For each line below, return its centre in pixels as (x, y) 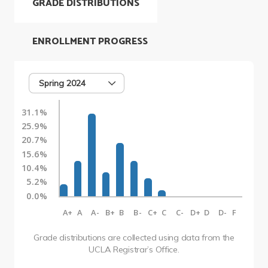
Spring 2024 (62, 83)
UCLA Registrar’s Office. (134, 249)
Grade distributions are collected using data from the (134, 237)
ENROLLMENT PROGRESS (90, 42)
